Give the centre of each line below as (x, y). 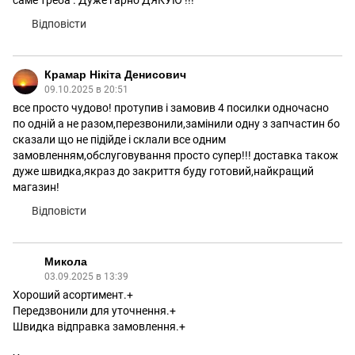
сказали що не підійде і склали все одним (119, 139)
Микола (66, 261)
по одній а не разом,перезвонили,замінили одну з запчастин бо (176, 124)
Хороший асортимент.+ (73, 295)
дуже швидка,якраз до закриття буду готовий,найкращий (163, 171)
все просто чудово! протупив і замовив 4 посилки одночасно (171, 108)
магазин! (36, 187)
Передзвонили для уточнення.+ (94, 311)
